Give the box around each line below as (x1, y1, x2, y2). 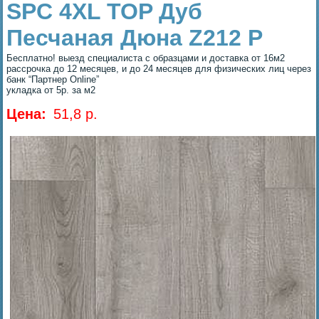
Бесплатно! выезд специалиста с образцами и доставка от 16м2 (6, 52, 286, 63)
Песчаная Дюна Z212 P (6, 24, 263, 51)
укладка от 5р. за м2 (6, 84, 96, 95)
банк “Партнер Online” (6, 73, 100, 85)
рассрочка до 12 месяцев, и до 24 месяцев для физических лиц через (6, 63, 312, 74)
